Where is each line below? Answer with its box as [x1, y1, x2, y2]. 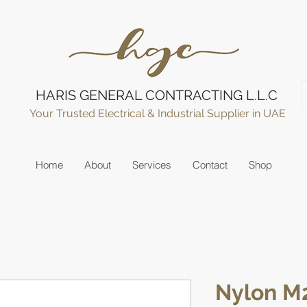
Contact [193, 158, 228, 171]
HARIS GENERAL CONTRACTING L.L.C [35, 87, 278, 103]
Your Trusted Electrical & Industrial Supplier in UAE [29, 107, 288, 120]
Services [132, 158, 171, 171]
